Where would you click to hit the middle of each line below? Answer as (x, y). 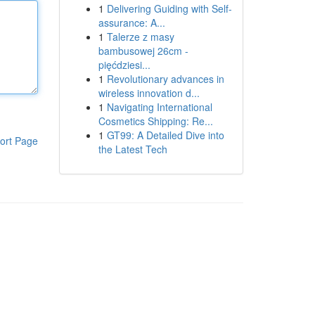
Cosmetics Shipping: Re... (155, 121)
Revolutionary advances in (165, 79)
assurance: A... (131, 22)
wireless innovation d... (149, 93)
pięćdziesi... (124, 65)
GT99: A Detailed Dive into (165, 135)
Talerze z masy (140, 37)
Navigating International (159, 107)
